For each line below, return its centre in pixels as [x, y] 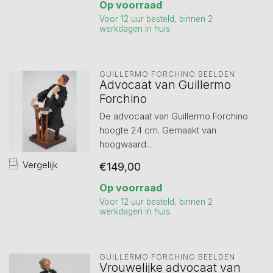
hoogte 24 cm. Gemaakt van [158, 130]
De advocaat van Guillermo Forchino [173, 116]
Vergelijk [40, 165]
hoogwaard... [125, 144]
